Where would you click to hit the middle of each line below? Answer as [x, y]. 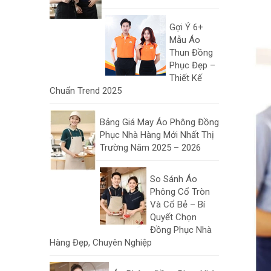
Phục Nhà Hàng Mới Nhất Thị [157, 135]
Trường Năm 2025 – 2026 [150, 148]
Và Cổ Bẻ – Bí [178, 204]
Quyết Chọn [173, 217]
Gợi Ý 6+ [186, 27]
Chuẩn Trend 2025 [86, 91]
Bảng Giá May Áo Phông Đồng [159, 122]
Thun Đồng [191, 53]
